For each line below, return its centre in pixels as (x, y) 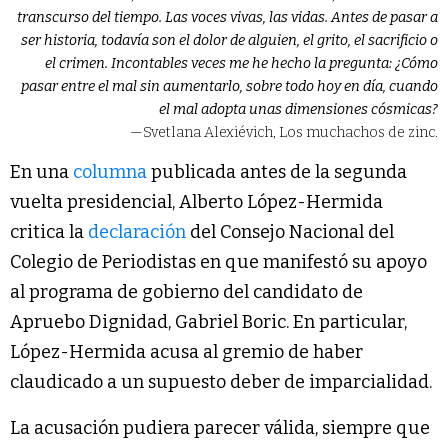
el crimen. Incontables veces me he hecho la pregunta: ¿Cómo (241, 64)
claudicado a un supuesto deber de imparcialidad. (221, 382)
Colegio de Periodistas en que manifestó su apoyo (218, 262)
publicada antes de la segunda (277, 172)
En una (41, 172)
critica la (49, 232)
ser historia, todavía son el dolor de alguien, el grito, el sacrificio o (229, 41)
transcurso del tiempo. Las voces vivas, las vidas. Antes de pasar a (227, 18)
